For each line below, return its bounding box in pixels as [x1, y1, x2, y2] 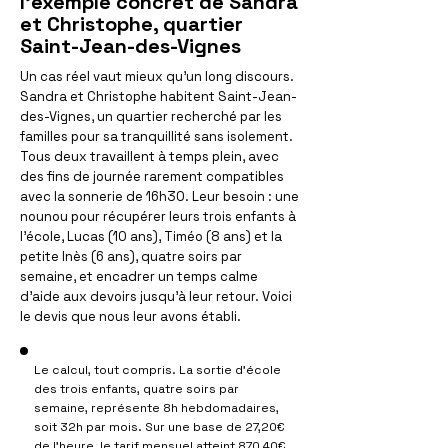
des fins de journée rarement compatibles [20, 168, 284, 185]
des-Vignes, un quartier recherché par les [20, 108, 282, 125]
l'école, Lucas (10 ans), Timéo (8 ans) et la [20, 228, 282, 245]
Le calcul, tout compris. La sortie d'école [34, 362, 281, 378]
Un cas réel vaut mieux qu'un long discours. [20, 68, 294, 85]
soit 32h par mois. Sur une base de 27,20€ [34, 419, 285, 435]
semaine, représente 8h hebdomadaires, [34, 400, 279, 416]
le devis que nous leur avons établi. [20, 308, 241, 325]
